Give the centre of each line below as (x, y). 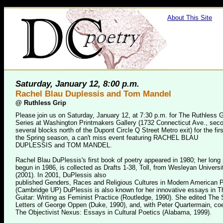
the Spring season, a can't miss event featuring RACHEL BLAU (107, 138)
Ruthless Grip (45, 103)
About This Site (190, 18)
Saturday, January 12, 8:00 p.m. (77, 84)
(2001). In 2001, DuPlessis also (61, 175)
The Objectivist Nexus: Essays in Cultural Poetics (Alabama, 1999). (113, 212)
